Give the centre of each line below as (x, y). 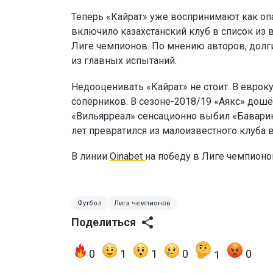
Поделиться (104, 222)
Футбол (90, 204)
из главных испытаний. (124, 61)
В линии (90, 157)
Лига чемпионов (142, 204)
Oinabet (127, 157)
